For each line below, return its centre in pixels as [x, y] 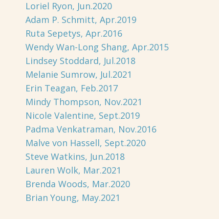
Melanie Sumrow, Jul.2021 [79, 75]
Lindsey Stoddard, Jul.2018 [80, 61]
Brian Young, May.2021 [73, 198]
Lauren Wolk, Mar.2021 [73, 170]
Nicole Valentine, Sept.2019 [83, 116]
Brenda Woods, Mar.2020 [78, 184]
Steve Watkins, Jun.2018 [75, 157]
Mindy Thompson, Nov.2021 [84, 102]
